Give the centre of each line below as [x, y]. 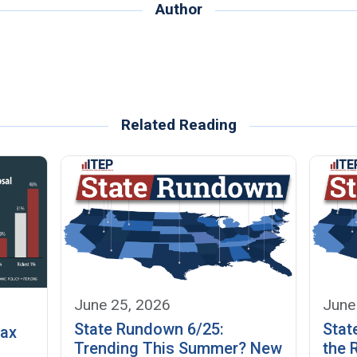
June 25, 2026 [123, 305]
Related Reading [178, 124]
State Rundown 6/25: [149, 329]
